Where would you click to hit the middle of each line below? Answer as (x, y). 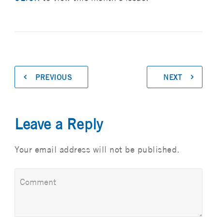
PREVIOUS (54, 77)
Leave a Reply (59, 124)
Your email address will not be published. (97, 149)
